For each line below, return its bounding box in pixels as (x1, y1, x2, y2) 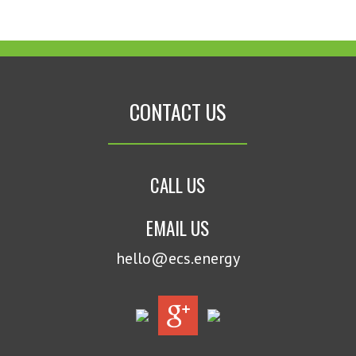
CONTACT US (130, 96, 226, 127)
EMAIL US (146, 215, 210, 242)
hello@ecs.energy (115, 248, 240, 269)
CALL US (150, 172, 206, 199)
